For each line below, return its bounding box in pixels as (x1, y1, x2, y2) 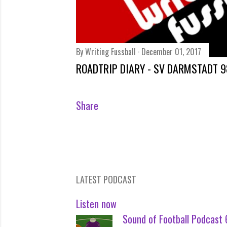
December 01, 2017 (141, 46, 201, 58)
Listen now (76, 196, 117, 211)
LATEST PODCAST (76, 173, 136, 186)
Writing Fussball (85, 46, 136, 58)
